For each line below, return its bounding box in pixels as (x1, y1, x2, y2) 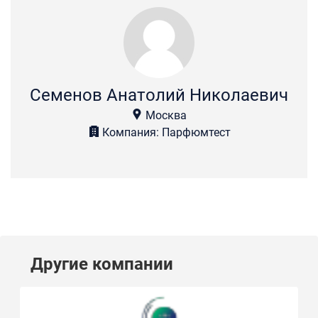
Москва (143, 109, 187, 122)
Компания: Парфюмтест (99, 126, 231, 139)
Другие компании (31, 254, 173, 274)
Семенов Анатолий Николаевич (30, 85, 288, 105)
